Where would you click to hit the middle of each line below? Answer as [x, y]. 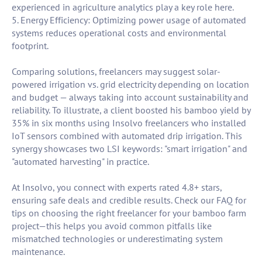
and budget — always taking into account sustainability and [130, 97]
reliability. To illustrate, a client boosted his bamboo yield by [131, 110]
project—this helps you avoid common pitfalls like [112, 226]
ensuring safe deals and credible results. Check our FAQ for [129, 200]
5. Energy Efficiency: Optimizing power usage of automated [129, 20]
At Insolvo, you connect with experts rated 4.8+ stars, [117, 187]
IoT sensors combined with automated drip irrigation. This [127, 136]
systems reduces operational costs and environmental [119, 33]
